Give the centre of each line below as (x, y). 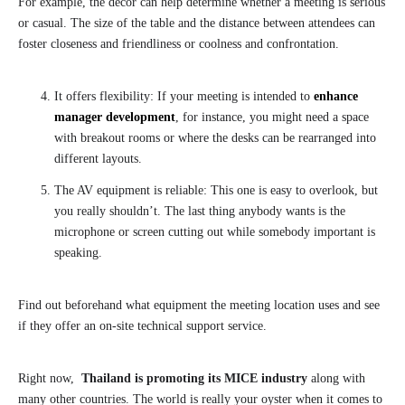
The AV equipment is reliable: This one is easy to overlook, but (216, 191)
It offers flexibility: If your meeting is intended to (184, 97)
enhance (336, 97)
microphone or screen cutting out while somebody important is (215, 232)
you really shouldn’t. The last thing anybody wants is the (200, 212)
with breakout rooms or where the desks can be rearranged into (215, 138)
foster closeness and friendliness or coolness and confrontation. (179, 44)
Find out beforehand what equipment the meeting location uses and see (199, 306)
